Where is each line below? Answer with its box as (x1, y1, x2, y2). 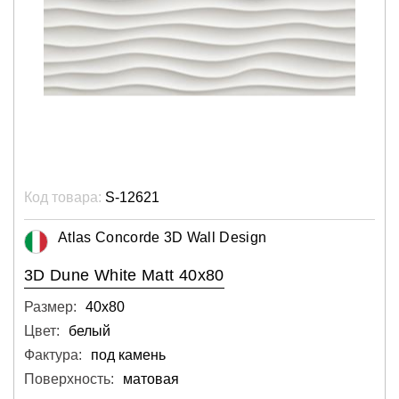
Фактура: (24, 347, 82, 362)
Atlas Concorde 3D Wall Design (58, 230, 267, 245)
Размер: (24, 299, 77, 314)
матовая (123, 371, 179, 387)
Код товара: (24, 190, 102, 205)
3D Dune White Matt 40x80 (24, 266, 224, 284)
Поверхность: (24, 371, 114, 387)
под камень (91, 347, 166, 362)
